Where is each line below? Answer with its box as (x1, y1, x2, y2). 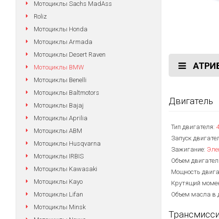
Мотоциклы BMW (34, 64, 84, 71)
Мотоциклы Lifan (34, 191, 83, 198)
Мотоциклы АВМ (34, 127, 82, 134)
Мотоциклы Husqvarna (34, 140, 101, 147)
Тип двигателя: (171, 123, 216, 131)
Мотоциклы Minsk (34, 203, 86, 211)
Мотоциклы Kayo (34, 178, 83, 185)
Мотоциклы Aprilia (34, 114, 88, 122)
